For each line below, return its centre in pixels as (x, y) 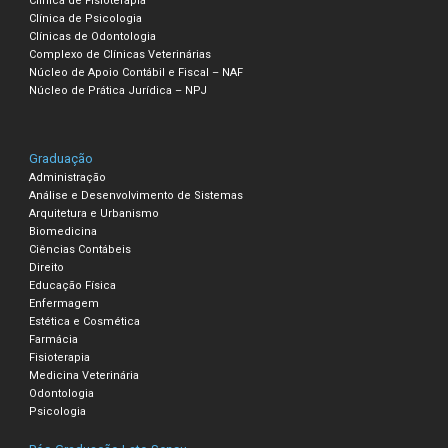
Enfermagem (64, 303)
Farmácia (54, 339)
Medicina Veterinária (84, 375)
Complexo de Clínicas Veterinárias (120, 54)
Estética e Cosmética (85, 321)
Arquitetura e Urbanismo (94, 213)
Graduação (61, 158)
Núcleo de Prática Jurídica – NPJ (118, 90)
